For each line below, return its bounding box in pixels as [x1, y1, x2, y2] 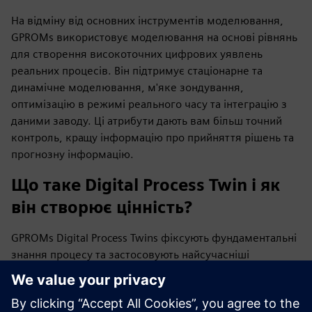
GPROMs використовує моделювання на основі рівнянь [11, 30, 297, 44]
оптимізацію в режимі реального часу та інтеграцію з [11, 97, 287, 111]
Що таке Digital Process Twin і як [11, 174, 280, 195]
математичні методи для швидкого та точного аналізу [11, 264, 291, 278]
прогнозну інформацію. [11, 147, 134, 161]
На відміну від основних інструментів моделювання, [11, 13, 283, 27]
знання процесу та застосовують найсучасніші [11, 247, 249, 261]
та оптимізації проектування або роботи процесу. [11, 281, 266, 295]
